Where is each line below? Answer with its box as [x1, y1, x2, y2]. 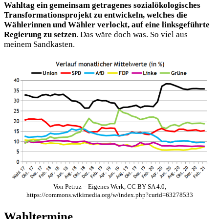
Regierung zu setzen [4, 30, 76, 40]
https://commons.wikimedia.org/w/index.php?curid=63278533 [26, 191, 193, 198]
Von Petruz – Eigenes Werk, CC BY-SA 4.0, [53, 182, 166, 190]
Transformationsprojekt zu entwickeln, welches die [4, 10, 187, 20]
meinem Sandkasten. [4, 40, 75, 49]
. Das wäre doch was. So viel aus [76, 30, 188, 40]
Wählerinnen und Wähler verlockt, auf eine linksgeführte [4, 20, 210, 30]
